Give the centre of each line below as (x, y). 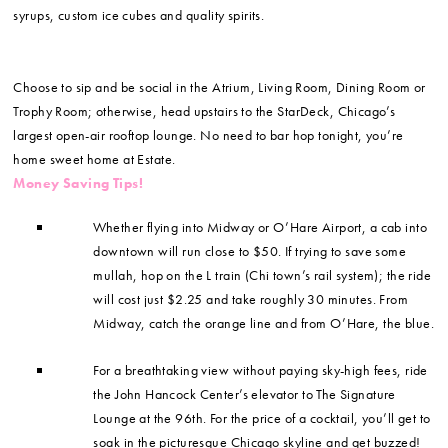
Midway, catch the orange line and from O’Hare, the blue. (263, 323)
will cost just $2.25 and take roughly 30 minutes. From (251, 299)
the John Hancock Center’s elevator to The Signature (244, 394)
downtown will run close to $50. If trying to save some (250, 251)
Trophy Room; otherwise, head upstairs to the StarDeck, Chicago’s (204, 111)
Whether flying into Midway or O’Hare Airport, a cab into (260, 227)
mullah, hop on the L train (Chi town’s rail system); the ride (262, 275)
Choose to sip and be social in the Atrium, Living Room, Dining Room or (219, 87)
